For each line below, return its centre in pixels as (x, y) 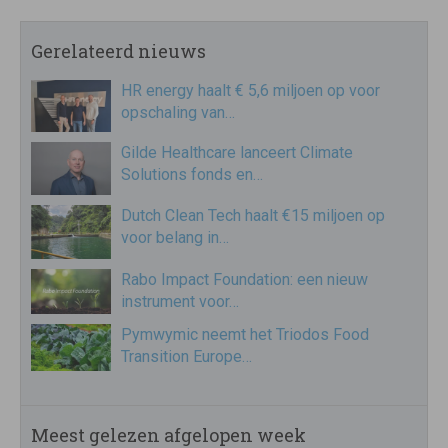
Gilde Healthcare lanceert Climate (237, 152)
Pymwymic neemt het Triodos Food (245, 334)
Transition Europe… (186, 356)
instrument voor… (180, 301)
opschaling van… (178, 112)
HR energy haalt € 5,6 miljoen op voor (250, 90)
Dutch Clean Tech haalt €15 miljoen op (253, 216)
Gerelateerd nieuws (118, 51)
